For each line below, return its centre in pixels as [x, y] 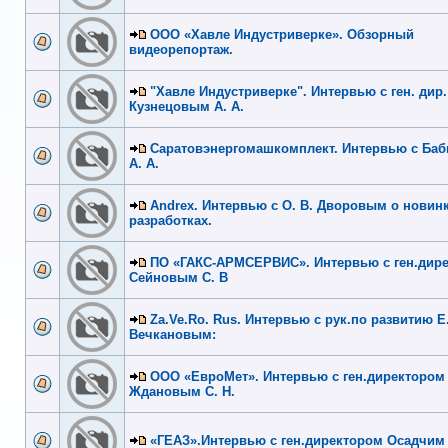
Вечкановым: [172, 334]
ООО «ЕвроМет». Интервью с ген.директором [297, 376]
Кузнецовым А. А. [186, 106]
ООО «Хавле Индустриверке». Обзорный [282, 34]
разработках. [170, 220]
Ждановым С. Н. [182, 391]
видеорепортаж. [181, 49]
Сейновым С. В [178, 277]
